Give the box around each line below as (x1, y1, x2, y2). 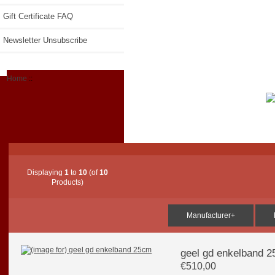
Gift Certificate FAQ (3, 11, 73, 21)
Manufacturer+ (187, 211, 235, 220)
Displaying (27, 168, 65, 177)
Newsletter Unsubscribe (3, 35, 87, 45)
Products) (52, 178, 84, 187)
